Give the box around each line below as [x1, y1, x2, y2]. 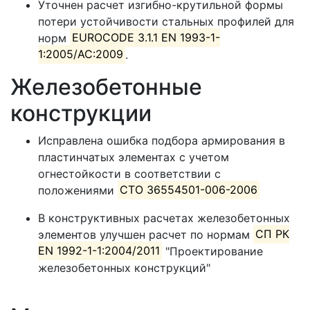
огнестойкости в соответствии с [38, 166, 221, 181]
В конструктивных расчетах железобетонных [38, 210, 290, 225]
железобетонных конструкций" [38, 260, 210, 275]
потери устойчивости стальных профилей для [38, 14, 294, 28]
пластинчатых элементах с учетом [38, 149, 229, 164]
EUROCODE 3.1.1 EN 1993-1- [72, 30, 221, 45]
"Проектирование [162, 244, 264, 258]
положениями [38, 183, 118, 197]
